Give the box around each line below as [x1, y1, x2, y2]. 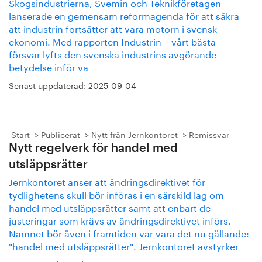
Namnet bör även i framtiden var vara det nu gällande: [9, 225, 249, 240]
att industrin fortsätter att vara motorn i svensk [9, 20, 217, 35]
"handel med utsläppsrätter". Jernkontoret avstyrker [9, 238, 239, 253]
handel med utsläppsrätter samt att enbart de [9, 199, 211, 214]
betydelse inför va [9, 59, 88, 74]
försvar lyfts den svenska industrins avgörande [9, 46, 216, 61]
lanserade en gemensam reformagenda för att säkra [9, 8, 239, 22]
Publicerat [41, 127, 80, 140]
